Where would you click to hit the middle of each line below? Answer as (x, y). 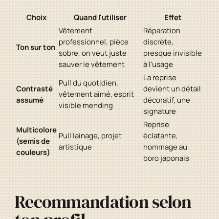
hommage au (165, 147)
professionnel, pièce (94, 42)
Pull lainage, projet (90, 136)
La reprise (160, 78)
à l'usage (158, 65)
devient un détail (172, 89)
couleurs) (33, 153)
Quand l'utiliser (100, 18)
